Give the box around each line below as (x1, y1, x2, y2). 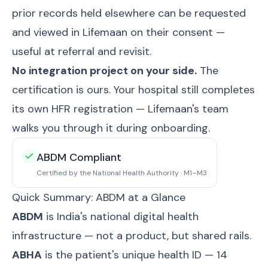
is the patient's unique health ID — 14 (42, 248, 227, 262)
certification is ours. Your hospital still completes (12, 83, 255, 97)
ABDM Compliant (36, 150, 121, 165)
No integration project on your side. (12, 63, 197, 78)
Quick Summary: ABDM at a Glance (12, 190, 185, 205)
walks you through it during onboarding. (12, 121, 210, 135)
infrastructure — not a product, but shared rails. (12, 229, 251, 243)
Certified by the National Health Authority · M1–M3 (36, 168, 207, 178)
